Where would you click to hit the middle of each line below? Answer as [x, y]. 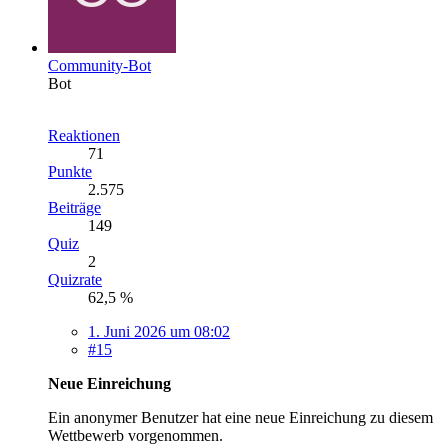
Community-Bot [99, 66]
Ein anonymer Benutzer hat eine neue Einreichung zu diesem [240, 418]
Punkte [70, 172]
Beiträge [74, 208]
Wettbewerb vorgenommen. [135, 436]
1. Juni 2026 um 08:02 [159, 332]
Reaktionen [84, 136]
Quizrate [75, 280]
